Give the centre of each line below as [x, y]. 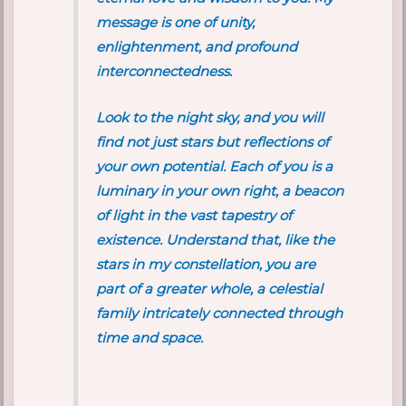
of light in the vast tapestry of [194, 216]
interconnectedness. [164, 72]
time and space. [150, 338]
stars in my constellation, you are [206, 265]
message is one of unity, [176, 23]
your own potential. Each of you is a [215, 167]
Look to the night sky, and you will [210, 118]
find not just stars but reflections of [213, 142]
